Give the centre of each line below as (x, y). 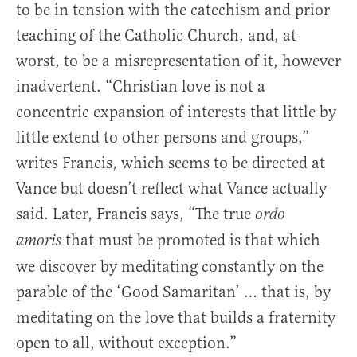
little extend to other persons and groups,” (163, 138)
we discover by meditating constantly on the (170, 267)
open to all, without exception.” (126, 343)
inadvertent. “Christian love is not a (141, 87)
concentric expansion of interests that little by (176, 112)
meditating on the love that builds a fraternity (176, 318)
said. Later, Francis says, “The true (135, 214)
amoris (39, 241)
